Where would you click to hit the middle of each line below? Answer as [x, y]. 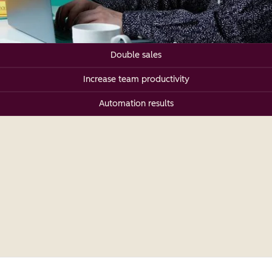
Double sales [136, 55]
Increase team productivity [136, 80]
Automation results [136, 104]
